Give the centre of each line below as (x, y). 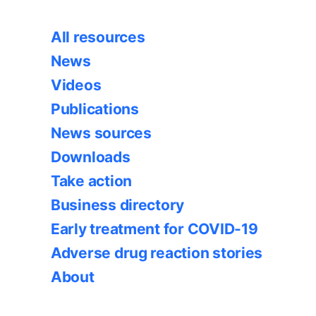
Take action (92, 181)
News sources (101, 133)
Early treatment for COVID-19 (154, 229)
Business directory (118, 205)
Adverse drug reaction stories (157, 253)
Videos (76, 85)
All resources (98, 37)
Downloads (91, 157)
